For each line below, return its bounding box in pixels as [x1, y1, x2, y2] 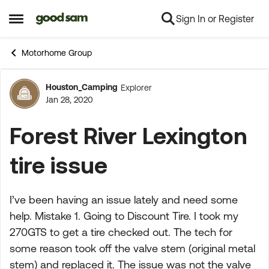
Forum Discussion [2, 85, 228, 116]
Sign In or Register [176, 13, 254, 24]
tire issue [10, 152, 107, 178]
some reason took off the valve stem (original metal [10, 242, 255, 255]
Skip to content [44, 14, 109, 25]
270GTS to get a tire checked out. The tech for [10, 226, 232, 238]
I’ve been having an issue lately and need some [10, 193, 238, 206]
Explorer [121, 82, 152, 92]
